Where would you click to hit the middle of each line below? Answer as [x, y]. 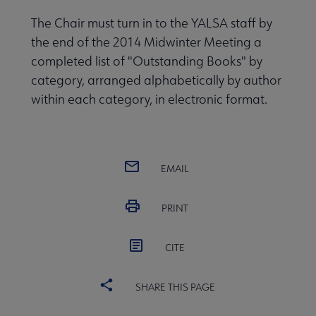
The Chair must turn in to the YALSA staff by [152, 23]
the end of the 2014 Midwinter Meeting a [146, 42]
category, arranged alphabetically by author [156, 80]
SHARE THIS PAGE [175, 287]
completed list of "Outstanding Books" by [147, 61]
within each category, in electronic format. [149, 99]
